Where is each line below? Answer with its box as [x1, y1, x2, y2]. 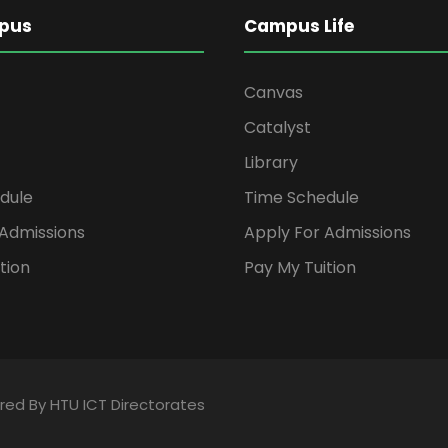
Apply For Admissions [244, 221, 411, 245]
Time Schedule [244, 186, 359, 210]
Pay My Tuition [244, 256, 356, 280]
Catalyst [244, 116, 311, 140]
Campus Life [244, 14, 354, 39]
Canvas [244, 81, 303, 105]
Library [244, 151, 298, 175]
